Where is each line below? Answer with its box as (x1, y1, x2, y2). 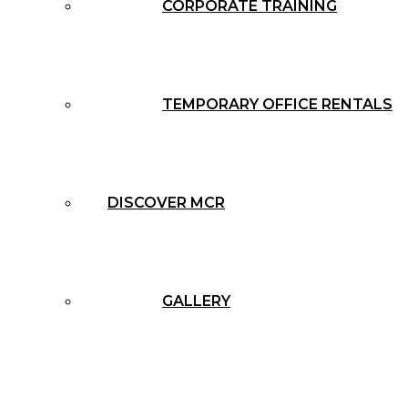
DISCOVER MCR (107, 194, 225, 211)
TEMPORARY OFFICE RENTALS (162, 96, 393, 113)
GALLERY (162, 292, 230, 310)
